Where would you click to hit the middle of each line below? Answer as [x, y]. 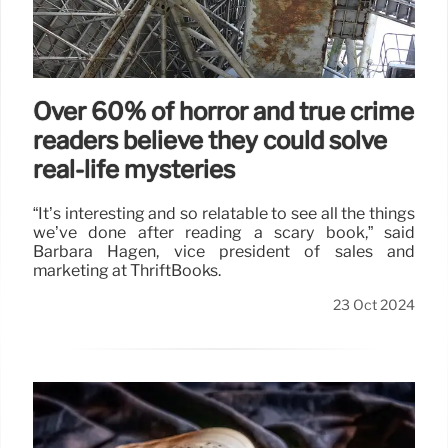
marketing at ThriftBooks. [127, 271]
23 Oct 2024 [374, 305]
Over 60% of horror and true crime [223, 112]
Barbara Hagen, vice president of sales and [224, 252]
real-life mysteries [134, 170]
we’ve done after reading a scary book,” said [224, 233]
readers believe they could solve [210, 141]
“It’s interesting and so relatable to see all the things [224, 214]
